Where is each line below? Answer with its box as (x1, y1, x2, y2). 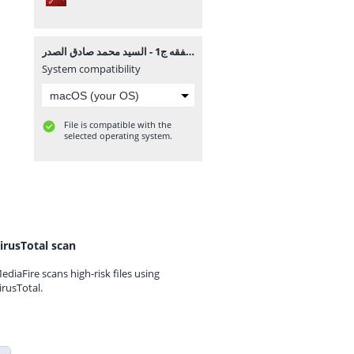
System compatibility (42, 62, 141, 76)
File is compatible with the (64, 119, 171, 130)
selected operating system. (64, 130, 172, 141)
